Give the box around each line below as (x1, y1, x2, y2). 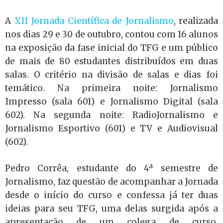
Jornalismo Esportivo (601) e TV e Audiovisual (5, 123, 218, 134)
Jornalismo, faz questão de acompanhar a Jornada (5, 176, 218, 187)
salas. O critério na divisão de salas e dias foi (5, 69, 218, 80)
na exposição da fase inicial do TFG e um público (5, 42, 218, 53)
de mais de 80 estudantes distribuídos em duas (5, 56, 218, 67)
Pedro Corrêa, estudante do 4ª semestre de (5, 162, 218, 174)
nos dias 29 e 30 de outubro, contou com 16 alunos (5, 29, 218, 40)
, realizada (173, 15, 218, 26)
